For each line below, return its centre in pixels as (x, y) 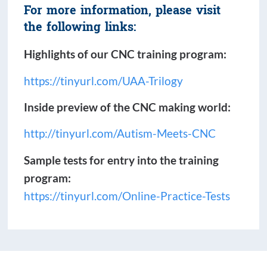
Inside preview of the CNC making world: (128, 107)
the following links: (80, 28)
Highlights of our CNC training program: (125, 54)
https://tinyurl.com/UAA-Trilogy (104, 80)
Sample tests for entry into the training (122, 160)
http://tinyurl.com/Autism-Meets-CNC (120, 133)
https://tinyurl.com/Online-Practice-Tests (127, 195)
